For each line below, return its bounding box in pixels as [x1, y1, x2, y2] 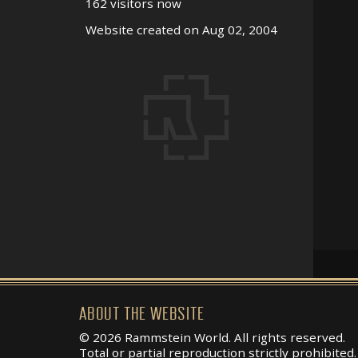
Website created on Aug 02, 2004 [86, 22, 277, 38]
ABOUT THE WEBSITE [79, 304, 205, 324]
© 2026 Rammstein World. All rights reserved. [79, 329, 345, 345]
